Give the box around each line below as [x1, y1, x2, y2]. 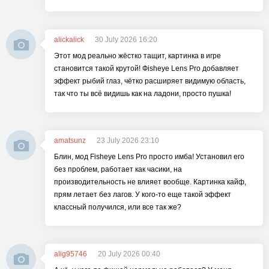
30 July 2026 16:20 [95, 35, 157, 44]
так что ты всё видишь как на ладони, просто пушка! [54, 89, 231, 98]
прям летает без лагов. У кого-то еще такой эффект [54, 190, 231, 199]
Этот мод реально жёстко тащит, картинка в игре [54, 52, 221, 60]
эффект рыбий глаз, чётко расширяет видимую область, [54, 77, 246, 85]
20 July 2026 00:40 [98, 250, 160, 258]
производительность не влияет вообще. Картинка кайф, [54, 178, 246, 186]
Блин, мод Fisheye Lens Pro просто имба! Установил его [54, 153, 244, 161]
